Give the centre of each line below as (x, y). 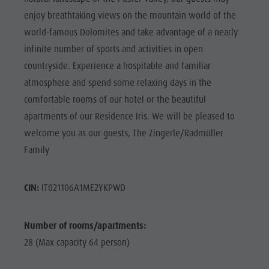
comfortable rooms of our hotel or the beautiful (115, 99)
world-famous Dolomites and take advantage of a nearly (131, 32)
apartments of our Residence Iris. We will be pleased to (129, 116)
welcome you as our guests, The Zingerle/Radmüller (123, 133)
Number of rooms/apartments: (85, 225)
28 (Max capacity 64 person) (77, 242)
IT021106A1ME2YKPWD (82, 188)
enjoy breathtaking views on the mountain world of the (130, 15)
